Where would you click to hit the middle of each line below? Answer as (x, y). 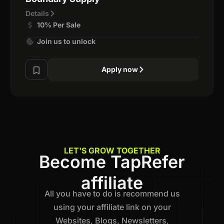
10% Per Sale (58, 24)
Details (37, 13)
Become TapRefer (112, 161)
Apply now (119, 69)
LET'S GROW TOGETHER (112, 150)
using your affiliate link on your (112, 207)
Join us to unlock (66, 41)
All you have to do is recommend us (112, 193)
